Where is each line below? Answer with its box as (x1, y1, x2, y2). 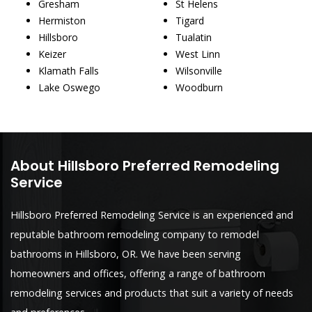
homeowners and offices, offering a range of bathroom (10, 266, 265, 280)
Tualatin (175, 30, 212, 44)
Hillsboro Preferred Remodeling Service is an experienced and (10, 208, 293, 221)
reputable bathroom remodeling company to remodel (10, 227, 259, 241)
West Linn (175, 47, 220, 61)
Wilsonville (175, 63, 222, 77)
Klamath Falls (38, 63, 99, 77)
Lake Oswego (38, 80, 100, 94)
